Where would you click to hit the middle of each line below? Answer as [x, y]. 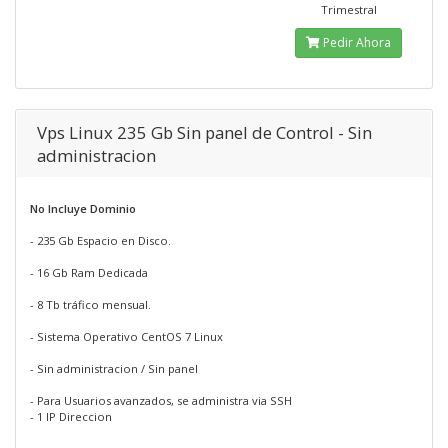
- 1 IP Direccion [71, 416]
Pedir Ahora [356, 42]
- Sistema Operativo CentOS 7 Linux [126, 336]
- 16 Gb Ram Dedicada [89, 272]
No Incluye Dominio [83, 208]
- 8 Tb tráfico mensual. [90, 304]
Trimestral [348, 9]
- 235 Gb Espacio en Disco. [100, 240]
